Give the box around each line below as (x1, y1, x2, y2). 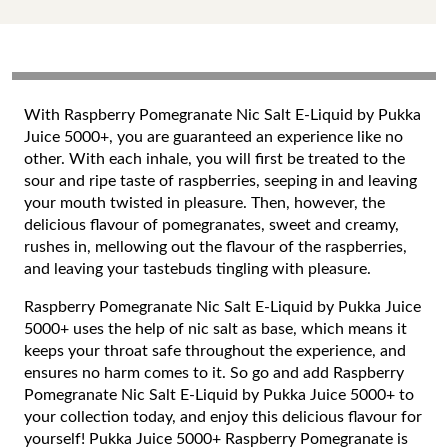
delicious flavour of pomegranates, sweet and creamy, (24, 217, 399, 233)
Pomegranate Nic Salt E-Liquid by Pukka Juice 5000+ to (24, 387, 414, 403)
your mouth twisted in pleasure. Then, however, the (24, 195, 385, 211)
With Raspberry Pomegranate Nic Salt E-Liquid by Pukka (24, 107, 421, 123)
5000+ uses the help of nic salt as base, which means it (24, 321, 407, 337)
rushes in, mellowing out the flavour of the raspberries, (24, 239, 407, 255)
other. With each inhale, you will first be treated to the (24, 151, 405, 167)
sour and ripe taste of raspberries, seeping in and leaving (24, 173, 417, 189)
